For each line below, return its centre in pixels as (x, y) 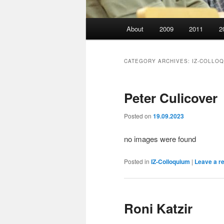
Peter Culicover (171, 98)
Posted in (137, 161)
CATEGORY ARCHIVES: (158, 61)
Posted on (138, 116)
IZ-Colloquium (170, 161)
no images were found (160, 138)
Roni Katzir (158, 208)
